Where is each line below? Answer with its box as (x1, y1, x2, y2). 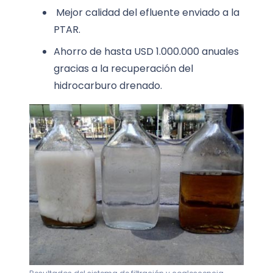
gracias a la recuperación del (54, 62, 193, 76)
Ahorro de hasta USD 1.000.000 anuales (54, 44, 239, 59)
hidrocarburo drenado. (54, 79, 162, 93)
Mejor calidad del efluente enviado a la (54, 5, 239, 20)
